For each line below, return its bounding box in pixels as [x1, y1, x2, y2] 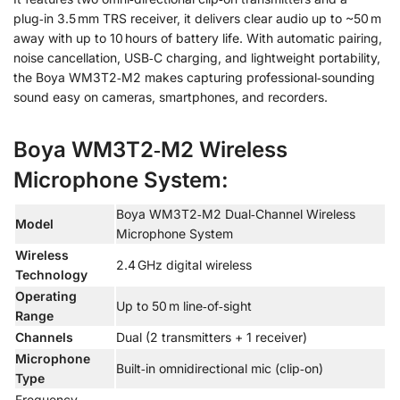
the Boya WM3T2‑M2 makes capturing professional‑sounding [13, 70, 375, 86]
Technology [15, 267, 87, 283]
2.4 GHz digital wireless [116, 257, 252, 273]
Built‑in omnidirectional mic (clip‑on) [116, 361, 323, 377]
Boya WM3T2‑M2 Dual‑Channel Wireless [116, 206, 355, 222]
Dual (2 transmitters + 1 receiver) [116, 329, 307, 346]
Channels [15, 329, 73, 346]
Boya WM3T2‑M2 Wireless [13, 137, 287, 163]
